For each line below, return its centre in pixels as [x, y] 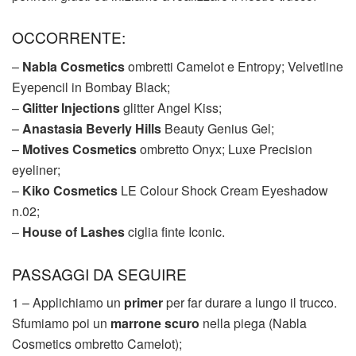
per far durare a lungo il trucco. [250, 303]
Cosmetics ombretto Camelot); [97, 344]
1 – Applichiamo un [68, 303]
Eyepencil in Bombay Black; [91, 87]
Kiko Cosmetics [70, 191]
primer [143, 303]
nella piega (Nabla [253, 323]
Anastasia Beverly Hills [92, 129]
